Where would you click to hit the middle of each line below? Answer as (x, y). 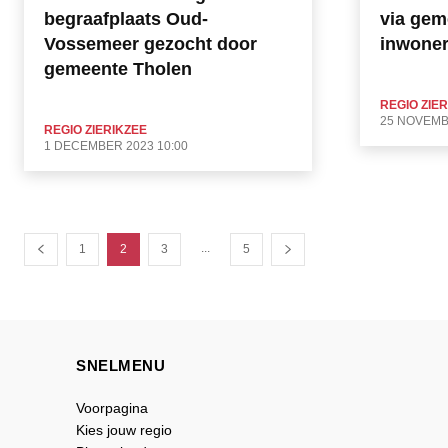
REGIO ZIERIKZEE (95, 130)
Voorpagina (112, 408)
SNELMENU (120, 366)
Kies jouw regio (124, 430)
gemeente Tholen (118, 69)
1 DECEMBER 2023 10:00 (116, 146)
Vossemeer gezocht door (150, 44)
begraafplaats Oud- (126, 19)
